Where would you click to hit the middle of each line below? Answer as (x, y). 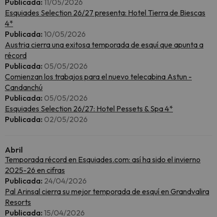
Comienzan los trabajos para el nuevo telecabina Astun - (98, 77)
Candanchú (24, 87)
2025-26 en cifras (35, 170)
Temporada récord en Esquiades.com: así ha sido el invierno (103, 159)
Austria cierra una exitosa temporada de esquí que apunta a (104, 45)
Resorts (18, 202)
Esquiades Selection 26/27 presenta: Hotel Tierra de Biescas (105, 13)
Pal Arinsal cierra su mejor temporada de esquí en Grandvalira (107, 191)
